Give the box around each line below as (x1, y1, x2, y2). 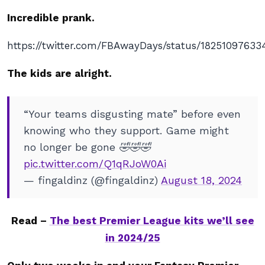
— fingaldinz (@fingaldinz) (24, 174, 161, 186)
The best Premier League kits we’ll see (49, 215, 254, 227)
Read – (11, 215, 50, 227)
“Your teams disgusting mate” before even (24, 108, 241, 120)
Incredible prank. (7, 12, 98, 24)
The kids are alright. (7, 67, 115, 79)
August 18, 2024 (161, 174, 242, 186)
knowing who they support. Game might (24, 124, 229, 137)
